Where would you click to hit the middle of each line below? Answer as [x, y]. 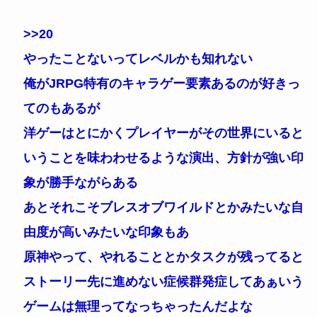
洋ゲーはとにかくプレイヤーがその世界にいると [163, 133]
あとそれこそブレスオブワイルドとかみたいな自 [163, 207]
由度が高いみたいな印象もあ [106, 232]
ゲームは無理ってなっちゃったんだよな [138, 306]
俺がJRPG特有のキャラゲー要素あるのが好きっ [161, 83]
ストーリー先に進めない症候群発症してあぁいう [163, 281]
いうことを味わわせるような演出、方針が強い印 [163, 157]
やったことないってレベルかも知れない [138, 58]
